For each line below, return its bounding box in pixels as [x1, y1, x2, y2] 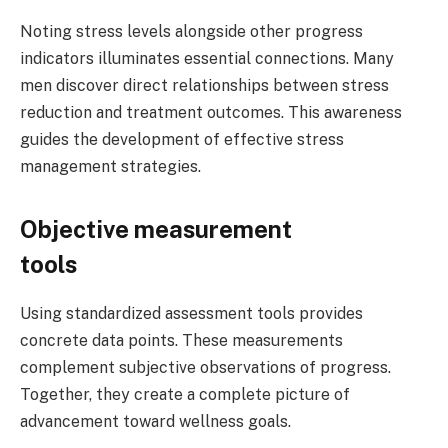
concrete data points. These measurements [20, 331, 343, 351]
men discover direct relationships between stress [20, 76, 389, 96]
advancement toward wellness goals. [20, 412, 291, 432]
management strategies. [20, 157, 201, 177]
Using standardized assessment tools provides [20, 304, 363, 324]
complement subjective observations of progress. [20, 358, 391, 378]
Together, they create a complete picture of [20, 385, 350, 405]
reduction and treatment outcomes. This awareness [20, 103, 402, 123]
